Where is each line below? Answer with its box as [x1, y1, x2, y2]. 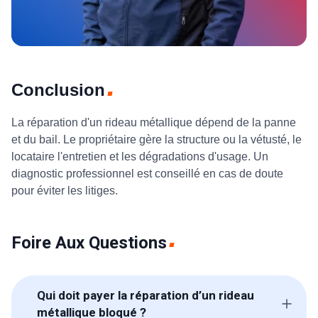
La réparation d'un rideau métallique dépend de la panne [11, 116, 296, 129]
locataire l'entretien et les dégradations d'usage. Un [11, 150, 268, 163]
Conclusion [11, 80, 105, 100]
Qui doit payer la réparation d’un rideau [37, 288, 254, 303]
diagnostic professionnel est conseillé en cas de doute [11, 168, 283, 180]
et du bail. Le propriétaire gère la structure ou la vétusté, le [11, 133, 302, 146]
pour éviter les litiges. [11, 185, 121, 197]
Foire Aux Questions [11, 233, 167, 253]
